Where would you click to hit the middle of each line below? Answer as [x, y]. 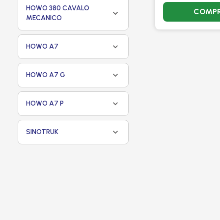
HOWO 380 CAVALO [58, 8]
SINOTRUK [42, 132]
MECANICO [44, 18]
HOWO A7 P [45, 103]
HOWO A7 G [46, 75]
